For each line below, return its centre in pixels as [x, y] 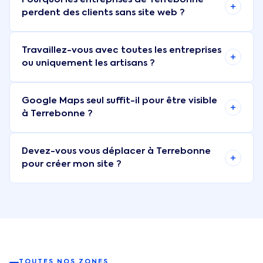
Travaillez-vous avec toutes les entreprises [122, 50]
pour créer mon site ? [72, 164]
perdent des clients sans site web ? [103, 13]
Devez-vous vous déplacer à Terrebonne [116, 151]
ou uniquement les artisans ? [88, 63]
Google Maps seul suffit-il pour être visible [119, 101]
